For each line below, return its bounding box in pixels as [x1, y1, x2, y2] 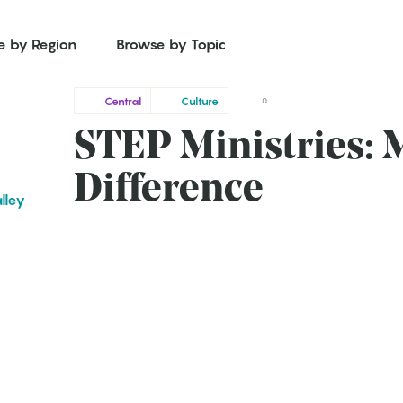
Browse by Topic [116, 34, 226, 53]
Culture [181, 94, 219, 108]
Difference [74, 171, 264, 210]
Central [104, 94, 141, 108]
